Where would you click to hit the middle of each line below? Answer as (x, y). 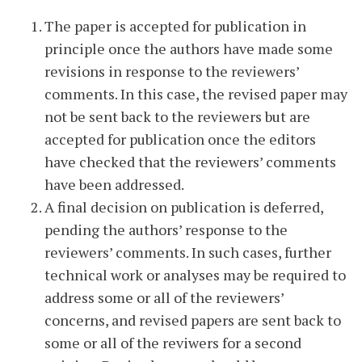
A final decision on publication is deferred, (184, 207)
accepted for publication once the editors (180, 139)
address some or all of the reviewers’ (164, 297)
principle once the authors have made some (189, 48)
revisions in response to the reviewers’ (172, 71)
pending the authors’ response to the (166, 229)
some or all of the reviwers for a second (173, 343)
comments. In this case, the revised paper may (196, 94)
